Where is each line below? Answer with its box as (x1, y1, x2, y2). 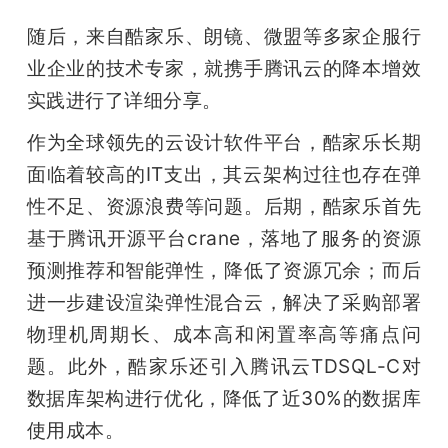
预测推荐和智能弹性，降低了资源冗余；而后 (26, 258, 422, 283)
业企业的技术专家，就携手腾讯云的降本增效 (26, 56, 422, 81)
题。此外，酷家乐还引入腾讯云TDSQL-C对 (26, 354, 422, 379)
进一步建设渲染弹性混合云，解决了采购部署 (26, 290, 422, 315)
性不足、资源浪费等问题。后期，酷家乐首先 (26, 194, 422, 219)
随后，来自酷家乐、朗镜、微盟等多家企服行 (26, 24, 422, 49)
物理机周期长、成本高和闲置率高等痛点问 (26, 322, 422, 347)
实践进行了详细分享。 (26, 88, 222, 113)
